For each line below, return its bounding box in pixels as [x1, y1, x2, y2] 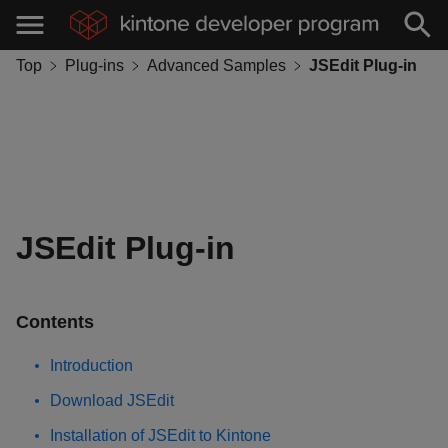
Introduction [50, 356, 133, 374]
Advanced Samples [147, 57, 286, 74]
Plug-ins [65, 57, 124, 74]
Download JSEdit [50, 391, 174, 409]
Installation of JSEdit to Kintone [50, 426, 271, 444]
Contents [16, 311, 94, 332]
